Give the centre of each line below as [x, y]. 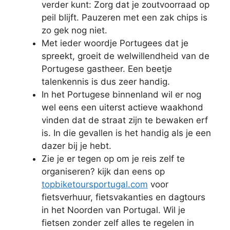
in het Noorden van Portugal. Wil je [113, 210]
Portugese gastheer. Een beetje [107, 69]
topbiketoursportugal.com [95, 184]
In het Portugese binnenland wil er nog [121, 94]
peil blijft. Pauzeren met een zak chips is [124, 17]
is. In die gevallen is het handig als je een [126, 133]
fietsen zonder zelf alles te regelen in [118, 223]
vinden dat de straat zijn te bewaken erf [125, 120]
